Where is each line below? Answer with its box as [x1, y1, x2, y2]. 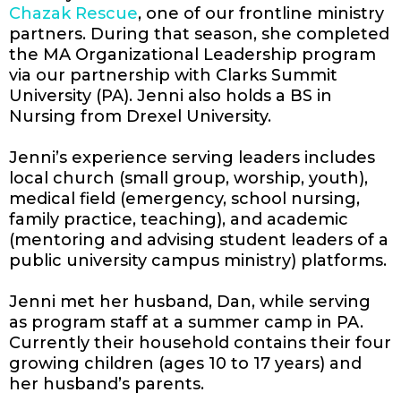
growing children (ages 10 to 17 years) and [9, 353, 362, 373]
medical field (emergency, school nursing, [9, 188, 360, 209]
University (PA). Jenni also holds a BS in [9, 85, 332, 106]
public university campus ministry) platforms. [9, 250, 387, 270]
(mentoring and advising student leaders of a [9, 229, 388, 250]
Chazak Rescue [9, 3, 138, 23]
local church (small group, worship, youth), [9, 167, 368, 188]
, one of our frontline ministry [138, 3, 384, 23]
